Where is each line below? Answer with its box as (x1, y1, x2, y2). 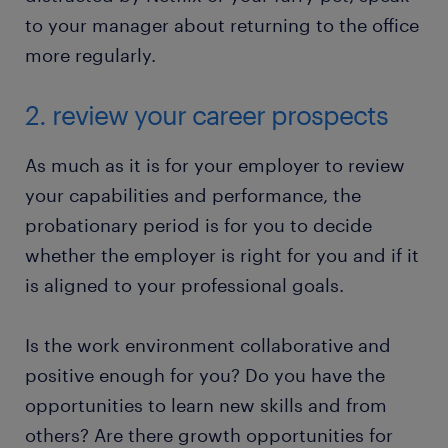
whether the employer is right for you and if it (25, 244, 419, 267)
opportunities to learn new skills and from (25, 394, 387, 417)
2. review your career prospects (25, 99, 394, 131)
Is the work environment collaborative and (25, 334, 391, 357)
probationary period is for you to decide (25, 214, 372, 237)
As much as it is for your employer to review (25, 154, 405, 177)
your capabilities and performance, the (25, 184, 361, 207)
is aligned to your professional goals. (25, 274, 349, 297)
